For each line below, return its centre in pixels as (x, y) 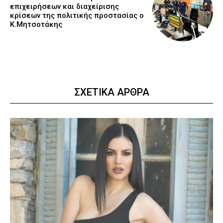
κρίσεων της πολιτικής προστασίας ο (77, 16)
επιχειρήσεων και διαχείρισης (64, 7)
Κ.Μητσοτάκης (36, 25)
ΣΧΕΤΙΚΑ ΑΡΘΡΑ (111, 92)
